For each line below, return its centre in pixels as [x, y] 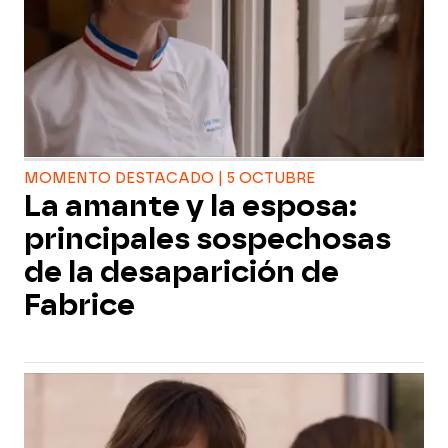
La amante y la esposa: [190, 206]
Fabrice [79, 305]
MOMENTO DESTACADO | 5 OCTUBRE [169, 178]
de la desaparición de [181, 272]
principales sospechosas [207, 239]
